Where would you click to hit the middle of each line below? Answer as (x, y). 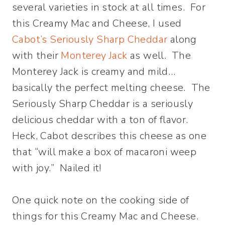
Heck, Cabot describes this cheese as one (109, 136)
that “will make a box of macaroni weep (104, 152)
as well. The (159, 56)
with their (37, 56)
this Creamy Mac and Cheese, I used (97, 24)
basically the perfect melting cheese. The (111, 88)
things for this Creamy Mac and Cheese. (107, 216)
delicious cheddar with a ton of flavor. (101, 120)
